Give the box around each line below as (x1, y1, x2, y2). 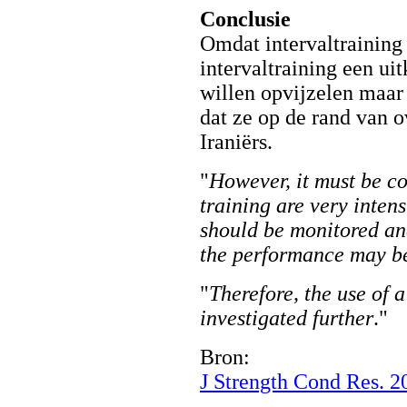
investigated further (200, 306, 373, 330)
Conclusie (200, 7, 291, 31)
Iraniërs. (200, 130, 273, 154)
